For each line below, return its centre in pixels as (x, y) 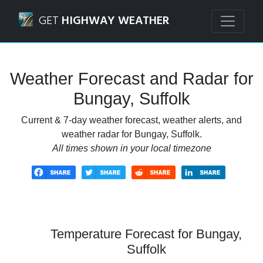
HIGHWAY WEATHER (115, 21)
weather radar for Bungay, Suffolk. (131, 134)
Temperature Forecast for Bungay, (146, 234)
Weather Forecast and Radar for (131, 79)
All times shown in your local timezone (131, 148)
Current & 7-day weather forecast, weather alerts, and (131, 120)
